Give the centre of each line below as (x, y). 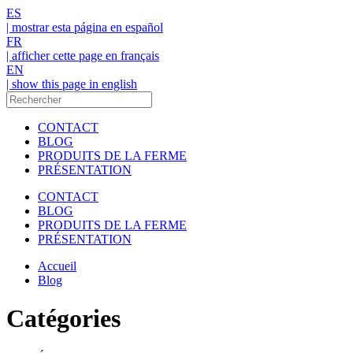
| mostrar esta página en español (85, 27)
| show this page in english (72, 84)
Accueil (57, 266)
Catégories (63, 319)
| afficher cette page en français (83, 56)
